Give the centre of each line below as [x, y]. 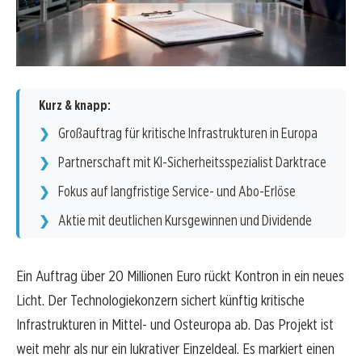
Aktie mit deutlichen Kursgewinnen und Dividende [185, 221]
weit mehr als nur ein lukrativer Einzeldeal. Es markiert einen [175, 349]
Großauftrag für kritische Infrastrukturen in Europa [188, 133]
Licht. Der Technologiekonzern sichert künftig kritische [160, 301]
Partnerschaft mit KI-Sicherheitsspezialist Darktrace [192, 162]
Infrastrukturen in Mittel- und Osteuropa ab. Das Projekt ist [175, 325]
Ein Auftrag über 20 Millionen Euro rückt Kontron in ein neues [180, 276]
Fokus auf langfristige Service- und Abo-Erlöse [177, 192]
